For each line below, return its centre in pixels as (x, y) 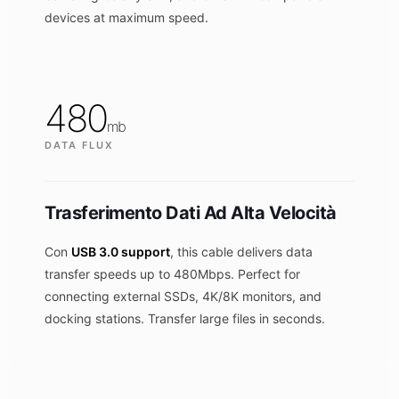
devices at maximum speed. (126, 17)
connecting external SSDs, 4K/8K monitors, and (183, 296)
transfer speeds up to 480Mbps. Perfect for (172, 274)
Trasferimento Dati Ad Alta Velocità (191, 213)
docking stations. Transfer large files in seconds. (185, 318)
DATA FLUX (79, 145)
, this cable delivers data (241, 252)
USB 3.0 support (121, 252)
